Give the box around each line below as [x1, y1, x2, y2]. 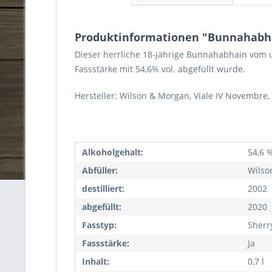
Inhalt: [82, 256, 109, 267]
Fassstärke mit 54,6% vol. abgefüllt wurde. [75, 63, 245, 75]
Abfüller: [82, 165, 118, 176]
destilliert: [82, 183, 124, 194]
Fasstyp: [82, 219, 117, 231]
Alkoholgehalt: [82, 146, 143, 158]
